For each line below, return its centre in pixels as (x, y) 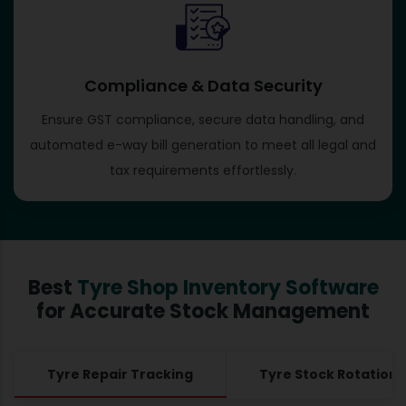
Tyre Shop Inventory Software (227, 287)
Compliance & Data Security (203, 85)
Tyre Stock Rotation (329, 374)
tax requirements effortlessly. (203, 170)
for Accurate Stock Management (203, 311)
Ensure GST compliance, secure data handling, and (203, 119)
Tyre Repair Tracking (120, 374)
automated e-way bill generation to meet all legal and (203, 145)
